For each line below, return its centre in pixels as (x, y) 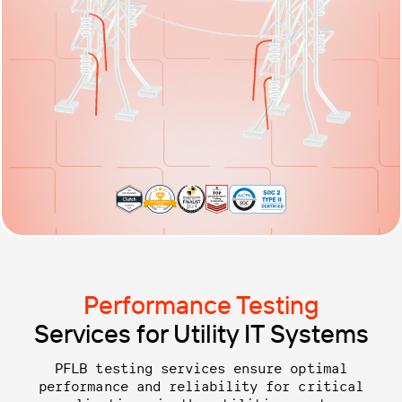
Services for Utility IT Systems (201, 334)
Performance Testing (201, 305)
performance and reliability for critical (201, 386)
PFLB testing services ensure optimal (201, 368)
